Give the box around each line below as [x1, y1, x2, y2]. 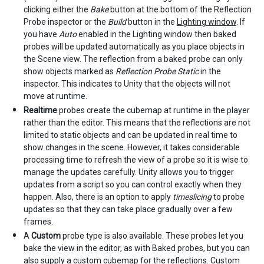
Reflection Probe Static [115, 67, 199, 76]
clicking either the [24, 5, 90, 14]
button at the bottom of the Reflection [108, 5, 252, 14]
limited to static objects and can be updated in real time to [24, 130, 237, 140]
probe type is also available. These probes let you [61, 231, 243, 240]
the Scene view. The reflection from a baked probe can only [24, 54, 243, 64]
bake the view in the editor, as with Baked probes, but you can [24, 243, 250, 253]
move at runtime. [24, 91, 87, 101]
